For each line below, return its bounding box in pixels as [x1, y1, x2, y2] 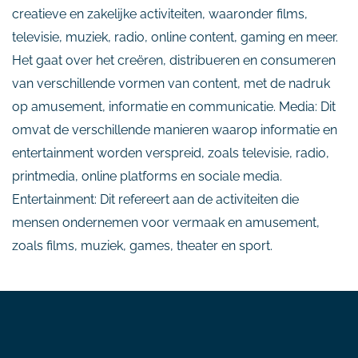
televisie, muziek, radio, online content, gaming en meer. [12, 30, 338, 45]
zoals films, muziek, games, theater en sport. [12, 238, 272, 253]
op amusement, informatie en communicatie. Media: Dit [12, 99, 336, 114]
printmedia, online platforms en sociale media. [12, 169, 282, 184]
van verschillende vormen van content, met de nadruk [12, 76, 330, 91]
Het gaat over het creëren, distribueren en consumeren [12, 53, 336, 68]
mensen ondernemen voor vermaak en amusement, [12, 215, 320, 230]
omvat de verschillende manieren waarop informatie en [12, 122, 337, 137]
